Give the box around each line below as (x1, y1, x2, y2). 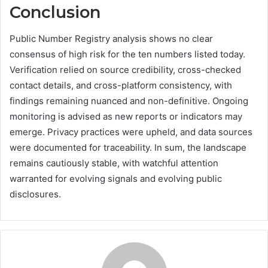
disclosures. (10, 188, 61, 200)
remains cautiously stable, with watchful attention (10, 157, 218, 169)
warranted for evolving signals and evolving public (10, 173, 222, 185)
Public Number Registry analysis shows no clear (10, 33, 213, 45)
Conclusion (10, 2, 100, 22)
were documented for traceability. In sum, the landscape (10, 142, 246, 154)
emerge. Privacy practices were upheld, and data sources (10, 126, 252, 138)
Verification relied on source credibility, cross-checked (10, 64, 241, 76)
